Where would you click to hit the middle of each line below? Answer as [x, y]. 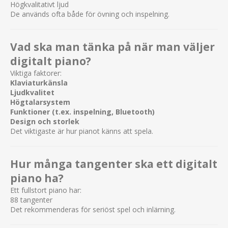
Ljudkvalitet [32, 92]
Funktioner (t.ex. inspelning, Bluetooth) [82, 111]
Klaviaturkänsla [39, 82]
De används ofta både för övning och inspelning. [90, 14]
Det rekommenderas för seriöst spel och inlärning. [93, 209]
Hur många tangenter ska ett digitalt [114, 164]
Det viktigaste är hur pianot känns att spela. [82, 131]
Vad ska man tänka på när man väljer [112, 47]
